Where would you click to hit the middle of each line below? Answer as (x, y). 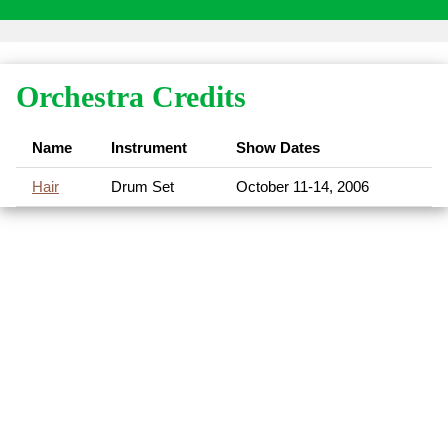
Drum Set (142, 186)
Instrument (149, 147)
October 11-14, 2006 (302, 186)
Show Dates (278, 147)
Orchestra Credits (131, 96)
